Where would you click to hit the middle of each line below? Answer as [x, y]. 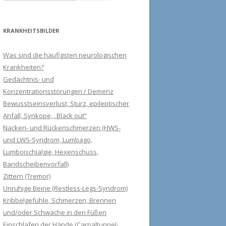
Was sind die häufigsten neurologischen [65, 55]
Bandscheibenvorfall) [36, 164]
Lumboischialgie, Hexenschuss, [51, 152]
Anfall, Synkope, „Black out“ [45, 116]
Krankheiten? [23, 67]
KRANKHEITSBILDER [31, 31]
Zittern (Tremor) [27, 176]
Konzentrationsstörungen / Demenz [58, 91]
